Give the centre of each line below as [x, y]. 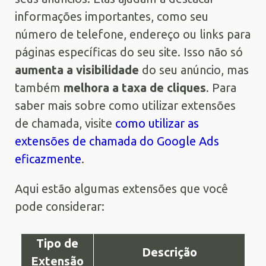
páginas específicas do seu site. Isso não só [129, 52]
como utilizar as [157, 123]
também [39, 87]
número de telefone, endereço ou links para [133, 34]
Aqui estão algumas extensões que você [121, 188]
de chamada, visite [65, 123]
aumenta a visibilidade [77, 69]
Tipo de [57, 243]
